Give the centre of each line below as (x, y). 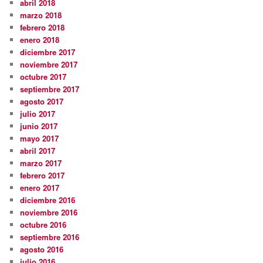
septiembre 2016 (50, 237)
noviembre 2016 (49, 212)
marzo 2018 (41, 15)
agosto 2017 (42, 101)
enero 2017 (40, 187)
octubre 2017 (43, 76)
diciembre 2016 (48, 200)
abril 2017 (38, 150)
